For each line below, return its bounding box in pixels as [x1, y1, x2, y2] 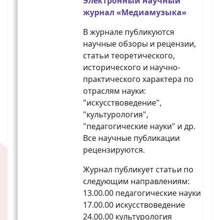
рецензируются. [83, 144, 145, 156]
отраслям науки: [83, 85, 146, 97]
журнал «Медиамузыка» [83, 7, 187, 18]
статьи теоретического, [83, 50, 175, 61]
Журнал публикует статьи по [83, 164, 193, 175]
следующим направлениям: [83, 176, 190, 187]
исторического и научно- [83, 62, 180, 73]
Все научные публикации [83, 133, 180, 144]
